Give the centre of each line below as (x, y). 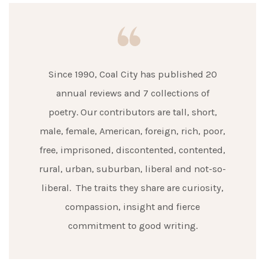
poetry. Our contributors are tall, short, (132, 112)
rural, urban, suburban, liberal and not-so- (132, 169)
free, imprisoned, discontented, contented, (132, 150)
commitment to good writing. (132, 226)
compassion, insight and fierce (132, 207)
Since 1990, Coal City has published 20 (132, 74)
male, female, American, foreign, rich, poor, (132, 131)
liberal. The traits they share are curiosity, (132, 188)
